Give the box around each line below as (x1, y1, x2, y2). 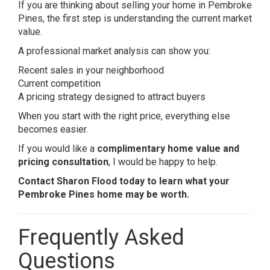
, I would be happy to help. (108, 156, 218, 168)
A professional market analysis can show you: (18, 45, 210, 57)
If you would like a (18, 143, 97, 154)
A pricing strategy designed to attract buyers (18, 91, 206, 102)
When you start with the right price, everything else (18, 110, 230, 122)
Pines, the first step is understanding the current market (18, 13, 252, 24)
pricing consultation (18, 156, 108, 168)
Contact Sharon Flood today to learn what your (18, 175, 230, 187)
